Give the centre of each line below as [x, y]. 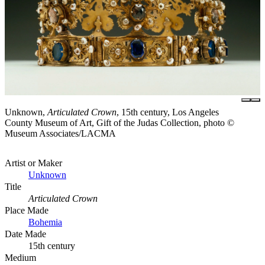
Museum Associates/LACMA [60, 133]
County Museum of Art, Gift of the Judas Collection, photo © [119, 122]
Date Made [25, 234]
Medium [20, 257]
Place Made [27, 210]
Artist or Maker [33, 163]
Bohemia [45, 222]
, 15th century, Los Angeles [168, 112]
